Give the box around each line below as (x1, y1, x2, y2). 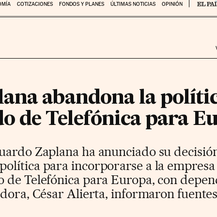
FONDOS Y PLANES (59, 1, 104, 7)
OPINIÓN (161, 1, 183, 7)
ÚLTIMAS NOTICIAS (110, 1, 155, 7)
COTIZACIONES (16, 1, 53, 7)
